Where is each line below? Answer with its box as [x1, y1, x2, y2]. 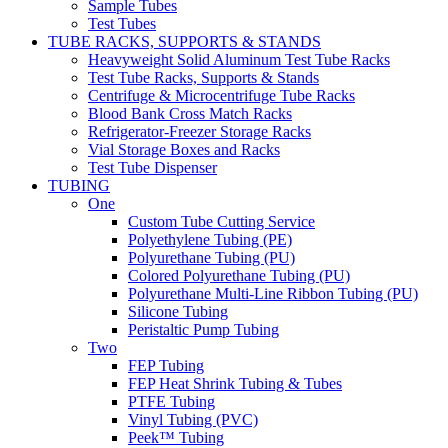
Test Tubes [88, 14, 156, 32]
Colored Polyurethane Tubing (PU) [128, 266, 350, 284]
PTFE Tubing [128, 392, 215, 410]
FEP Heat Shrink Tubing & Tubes [128, 374, 342, 392]
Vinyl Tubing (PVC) [128, 410, 258, 428]
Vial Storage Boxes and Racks [88, 140, 280, 158]
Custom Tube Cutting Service [128, 212, 315, 230]
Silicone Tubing [128, 302, 228, 320]
